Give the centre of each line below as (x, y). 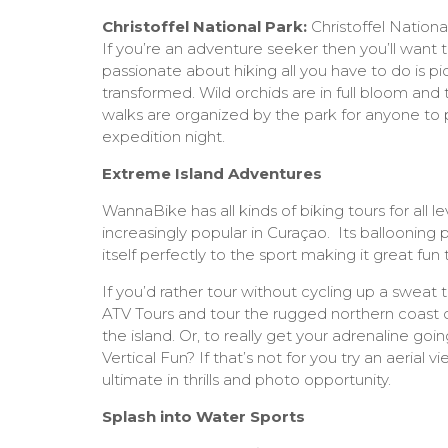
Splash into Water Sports (203, 417)
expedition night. (163, 137)
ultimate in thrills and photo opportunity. (246, 380)
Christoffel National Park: (204, 27)
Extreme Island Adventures (212, 174)
